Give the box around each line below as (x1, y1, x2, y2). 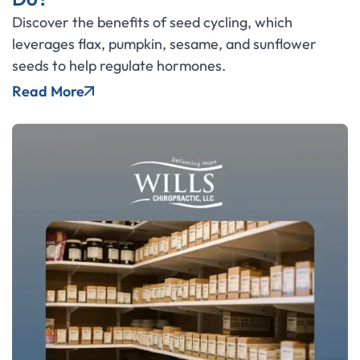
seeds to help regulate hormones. (12, 55, 226, 75)
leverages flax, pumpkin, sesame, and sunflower (12, 34, 317, 53)
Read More (12, 81, 84, 100)
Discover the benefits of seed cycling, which (12, 12, 292, 31)
